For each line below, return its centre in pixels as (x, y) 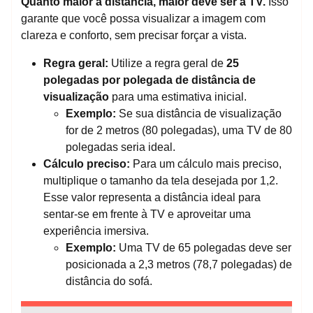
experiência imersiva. (96, 231)
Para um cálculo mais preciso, (206, 164)
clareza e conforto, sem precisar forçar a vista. (134, 36)
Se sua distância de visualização (199, 114)
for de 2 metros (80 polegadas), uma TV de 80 (179, 131)
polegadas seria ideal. (121, 147)
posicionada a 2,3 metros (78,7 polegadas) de (179, 265)
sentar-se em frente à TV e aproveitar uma (147, 214)
